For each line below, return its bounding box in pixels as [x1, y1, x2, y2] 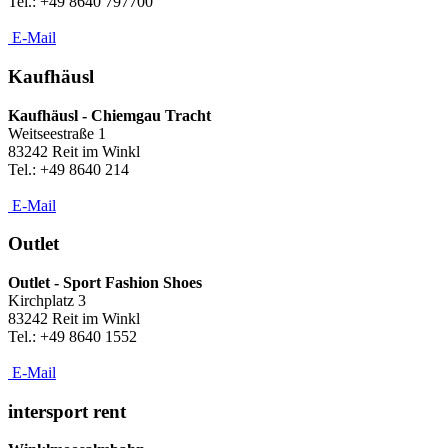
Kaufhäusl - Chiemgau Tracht [8, 106, 211, 124]
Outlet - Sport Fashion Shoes [8, 273, 202, 291]
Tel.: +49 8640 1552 [8, 327, 137, 345]
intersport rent [8, 400, 126, 422]
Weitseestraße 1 [8, 124, 106, 142]
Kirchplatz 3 [8, 291, 86, 309]
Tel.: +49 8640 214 [8, 160, 129, 178]
